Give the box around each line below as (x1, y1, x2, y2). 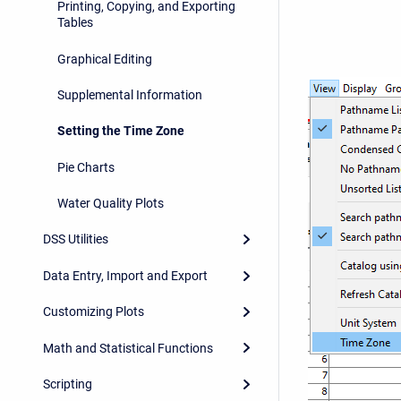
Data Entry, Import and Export (43, 268, 208, 283)
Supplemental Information (57, 87, 202, 102)
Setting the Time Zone (57, 124, 184, 139)
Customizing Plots (43, 304, 144, 320)
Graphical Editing (57, 51, 152, 66)
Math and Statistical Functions (43, 340, 213, 355)
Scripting (43, 376, 92, 391)
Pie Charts (57, 159, 115, 175)
